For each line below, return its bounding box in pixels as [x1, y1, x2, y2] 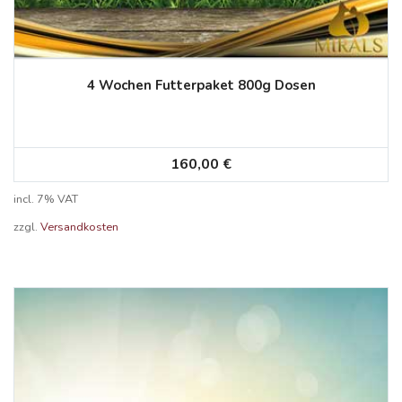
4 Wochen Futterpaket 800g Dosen [86, 76, 316, 95]
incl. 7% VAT [13, 191, 78, 207]
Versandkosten [40, 219, 118, 235]
